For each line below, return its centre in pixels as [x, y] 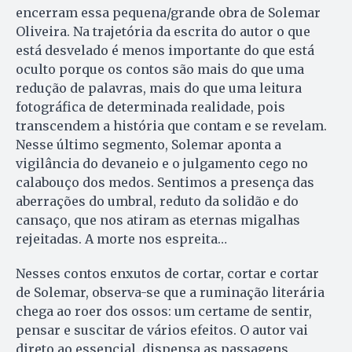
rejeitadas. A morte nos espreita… [121, 238]
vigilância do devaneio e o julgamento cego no [162, 163]
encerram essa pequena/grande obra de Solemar [168, 12]
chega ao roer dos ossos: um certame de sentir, [164, 311]
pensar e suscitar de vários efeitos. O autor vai [162, 330]
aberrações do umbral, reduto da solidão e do [157, 201]
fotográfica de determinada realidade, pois [150, 106]
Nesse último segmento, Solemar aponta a [148, 144]
